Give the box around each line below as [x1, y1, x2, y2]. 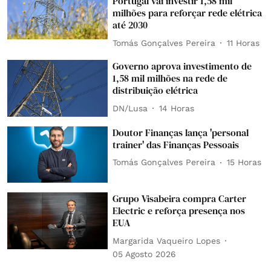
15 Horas [227, 157, 262, 168]
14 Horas [159, 103, 195, 113]
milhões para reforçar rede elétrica [113, 6, 263, 19]
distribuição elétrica [113, 83, 198, 97]
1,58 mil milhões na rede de [113, 71, 228, 85]
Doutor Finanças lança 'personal [113, 125, 249, 139]
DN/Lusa [113, 103, 148, 113]
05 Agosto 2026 [113, 249, 177, 260]
